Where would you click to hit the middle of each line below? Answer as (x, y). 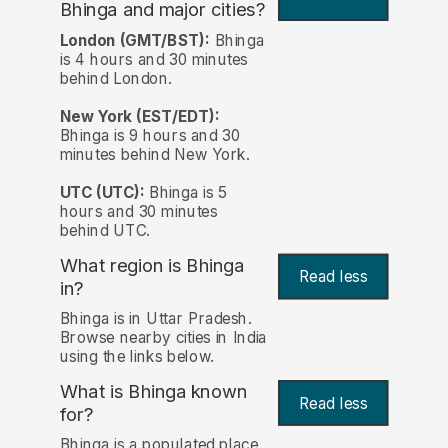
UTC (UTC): (102, 192)
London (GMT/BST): (134, 40)
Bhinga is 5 (186, 192)
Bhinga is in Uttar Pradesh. (155, 318)
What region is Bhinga (152, 265)
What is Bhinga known (153, 391)
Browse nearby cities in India (163, 337)
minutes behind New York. (154, 154)
